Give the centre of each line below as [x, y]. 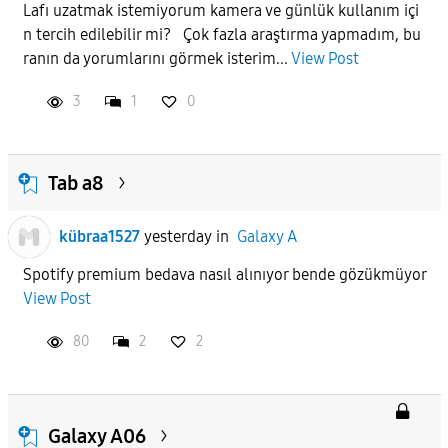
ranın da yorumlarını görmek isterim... [156, 58]
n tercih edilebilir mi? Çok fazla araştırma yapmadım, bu [221, 34]
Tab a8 [75, 182]
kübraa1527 [99, 236]
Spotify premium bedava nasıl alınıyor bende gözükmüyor [224, 274]
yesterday [177, 236]
